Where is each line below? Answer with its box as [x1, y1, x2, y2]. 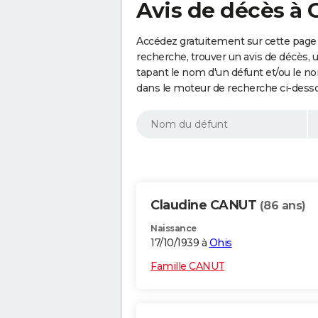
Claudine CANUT [150, 197, 260, 214]
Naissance [150, 223, 197, 234]
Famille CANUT [150, 260, 225, 273]
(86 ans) [259, 199, 306, 213]
